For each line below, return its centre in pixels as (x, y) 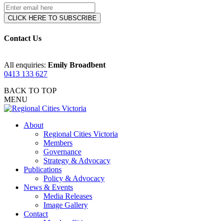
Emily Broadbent (77, 65)
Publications (43, 169)
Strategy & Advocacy (77, 161)
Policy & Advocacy (74, 178)
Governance (62, 152)
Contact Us (23, 38)
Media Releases (68, 196)
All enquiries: (26, 65)
